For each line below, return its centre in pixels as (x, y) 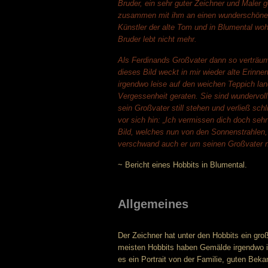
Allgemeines (153, 204)
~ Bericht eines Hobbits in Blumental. (182, 165)
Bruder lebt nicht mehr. (157, 39)
